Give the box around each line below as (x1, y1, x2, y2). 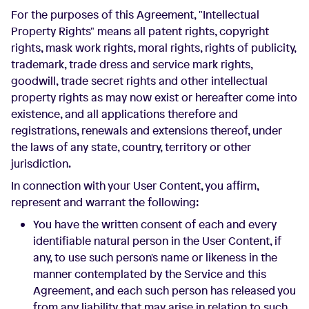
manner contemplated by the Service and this (33, 266, 266, 281)
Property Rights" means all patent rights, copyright (11, 23, 269, 39)
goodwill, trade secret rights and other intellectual (11, 73, 268, 88)
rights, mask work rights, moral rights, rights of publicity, (11, 40, 296, 55)
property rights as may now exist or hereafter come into (11, 90, 297, 105)
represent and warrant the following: (11, 195, 199, 210)
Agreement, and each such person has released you (33, 283, 296, 298)
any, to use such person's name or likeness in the (33, 250, 277, 265)
